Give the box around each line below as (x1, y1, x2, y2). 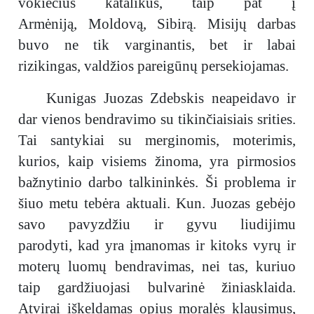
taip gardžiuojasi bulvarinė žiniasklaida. (18, 279, 296, 296)
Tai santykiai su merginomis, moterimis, (18, 132, 296, 149)
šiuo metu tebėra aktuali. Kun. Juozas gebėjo (18, 195, 296, 212)
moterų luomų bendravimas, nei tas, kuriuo (18, 258, 296, 275)
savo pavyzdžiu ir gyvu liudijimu (18, 216, 296, 233)
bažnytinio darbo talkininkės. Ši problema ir (18, 174, 296, 191)
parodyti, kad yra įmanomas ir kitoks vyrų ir (18, 237, 296, 254)
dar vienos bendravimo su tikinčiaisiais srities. (18, 111, 296, 128)
